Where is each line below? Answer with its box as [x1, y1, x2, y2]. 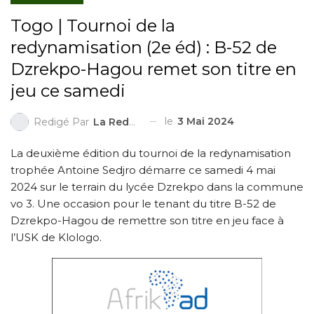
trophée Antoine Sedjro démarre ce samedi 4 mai [11, 163, 275, 177]
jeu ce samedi [11, 80, 125, 101]
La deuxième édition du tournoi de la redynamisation [11, 146, 291, 160]
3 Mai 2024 [177, 114, 234, 128]
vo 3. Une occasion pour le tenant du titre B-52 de [11, 196, 276, 210]
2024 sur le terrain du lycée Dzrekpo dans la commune [11, 179, 303, 193]
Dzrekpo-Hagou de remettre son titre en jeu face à [11, 213, 284, 227]
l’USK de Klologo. [11, 230, 102, 244]
